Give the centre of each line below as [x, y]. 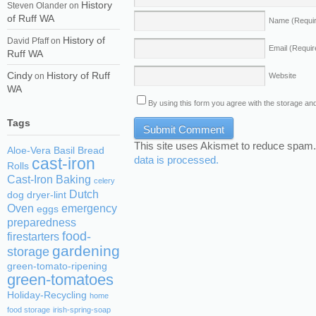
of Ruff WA [31, 18]
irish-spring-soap [82, 310]
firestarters [33, 237]
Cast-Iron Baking [49, 180]
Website [282, 75]
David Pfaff [28, 41]
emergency [89, 208]
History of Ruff [78, 75]
